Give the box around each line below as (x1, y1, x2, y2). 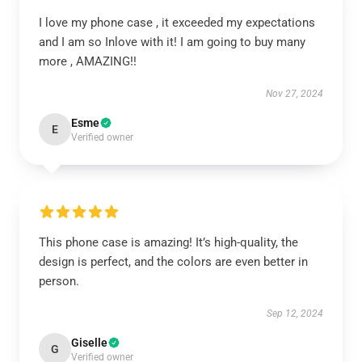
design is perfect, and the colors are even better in (39, 255, 308, 269)
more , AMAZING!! (39, 54, 137, 69)
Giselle (71, 336, 107, 349)
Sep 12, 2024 (267, 308, 323, 319)
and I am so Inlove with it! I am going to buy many (39, 35, 305, 49)
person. (39, 274, 79, 288)
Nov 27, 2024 (266, 88, 323, 99)
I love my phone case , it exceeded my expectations (39, 15, 315, 30)
